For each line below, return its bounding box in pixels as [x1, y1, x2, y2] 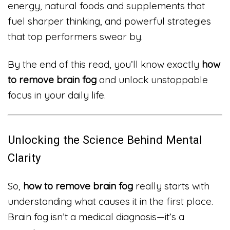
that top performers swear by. [8, 30, 143, 43]
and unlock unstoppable [97, 73, 208, 86]
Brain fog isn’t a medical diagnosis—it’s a [8, 210, 184, 223]
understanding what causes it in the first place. [8, 195, 213, 207]
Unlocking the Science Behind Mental [8, 132, 202, 146]
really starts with [133, 180, 209, 192]
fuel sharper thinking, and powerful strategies [8, 14, 211, 27]
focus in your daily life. [8, 88, 106, 101]
